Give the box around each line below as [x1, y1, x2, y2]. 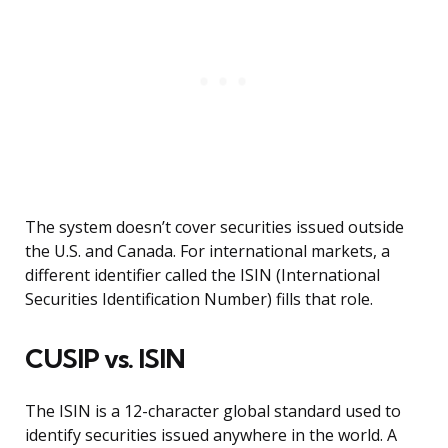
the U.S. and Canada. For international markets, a [25, 240, 390, 263]
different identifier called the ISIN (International [25, 264, 380, 287]
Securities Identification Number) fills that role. [25, 288, 373, 311]
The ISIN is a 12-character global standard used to [25, 400, 401, 423]
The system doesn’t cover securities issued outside [25, 216, 404, 239]
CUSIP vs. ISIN [25, 342, 185, 376]
